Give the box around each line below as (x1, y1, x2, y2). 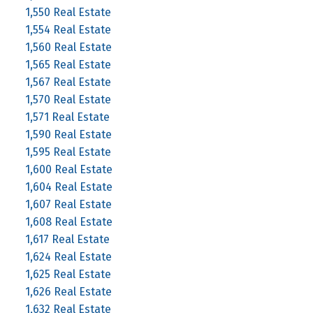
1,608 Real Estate (24, 214, 112, 228)
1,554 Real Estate (24, 22, 111, 36)
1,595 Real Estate (24, 145, 111, 159)
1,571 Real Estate (24, 110, 110, 124)
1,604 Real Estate (24, 180, 112, 194)
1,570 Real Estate (24, 92, 111, 106)
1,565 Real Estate (24, 57, 111, 71)
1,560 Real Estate (24, 40, 112, 54)
